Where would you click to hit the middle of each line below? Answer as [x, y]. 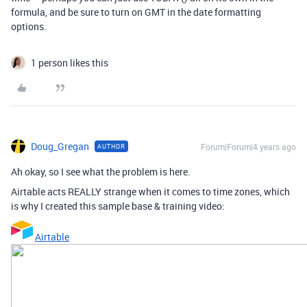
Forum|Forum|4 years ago [248, 147]
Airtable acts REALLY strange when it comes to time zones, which [150, 192]
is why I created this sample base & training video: [118, 206]
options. [29, 26]
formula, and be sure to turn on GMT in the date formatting [136, 12]
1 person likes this [70, 63]
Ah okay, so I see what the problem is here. [101, 172]
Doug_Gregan [60, 146]
